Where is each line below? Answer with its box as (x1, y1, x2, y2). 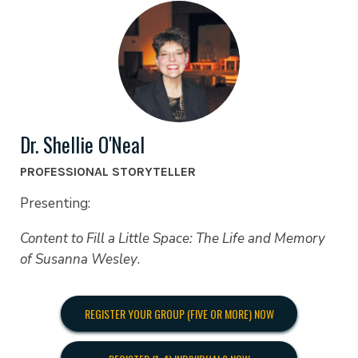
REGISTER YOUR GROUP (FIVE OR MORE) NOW (84, 305, 274, 323)
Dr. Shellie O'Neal (20, 129, 145, 160)
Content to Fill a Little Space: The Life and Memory (20, 229, 325, 249)
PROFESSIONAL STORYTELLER (20, 163, 196, 179)
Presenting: (20, 193, 93, 213)
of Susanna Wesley (20, 250, 137, 269)
